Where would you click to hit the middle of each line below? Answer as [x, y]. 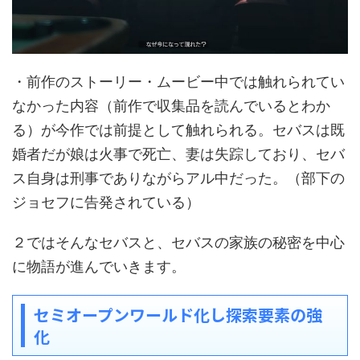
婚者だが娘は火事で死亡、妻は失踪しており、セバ [178, 153]
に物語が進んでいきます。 [99, 266]
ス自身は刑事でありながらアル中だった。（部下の [178, 178]
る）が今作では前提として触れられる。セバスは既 [178, 129]
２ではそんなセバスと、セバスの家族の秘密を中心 [178, 242]
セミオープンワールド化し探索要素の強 [178, 314]
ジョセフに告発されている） [106, 202]
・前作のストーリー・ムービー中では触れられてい [178, 81]
